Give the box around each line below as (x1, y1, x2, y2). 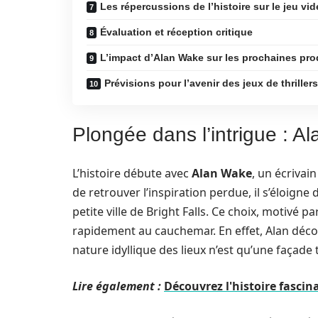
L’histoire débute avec (72, 165, 192, 181)
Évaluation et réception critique (100, 26, 253, 38)
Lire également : (72, 278, 161, 294)
